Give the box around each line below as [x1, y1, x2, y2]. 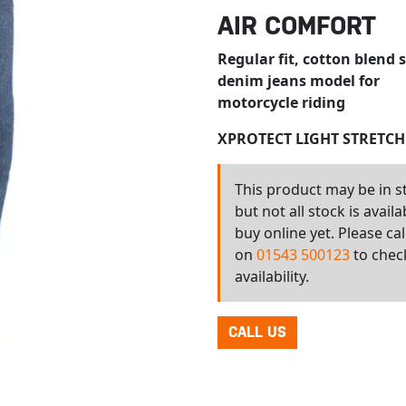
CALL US [227, 324, 286, 341]
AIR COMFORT [217, 11, 376, 40]
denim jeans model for [217, 71, 380, 91]
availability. [234, 266, 309, 286]
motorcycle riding [217, 92, 345, 112]
